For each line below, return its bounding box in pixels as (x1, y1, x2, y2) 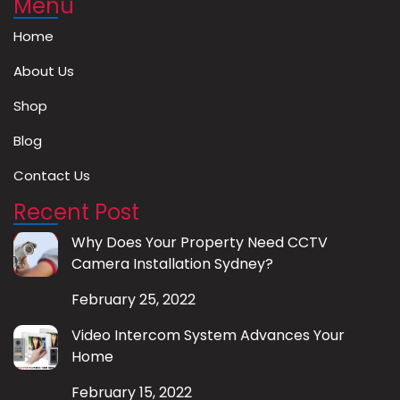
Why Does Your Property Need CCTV (71, 231, 328, 253)
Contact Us (13, 165, 90, 185)
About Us (13, 61, 74, 80)
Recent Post (13, 196, 139, 227)
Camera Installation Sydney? (71, 253, 273, 274)
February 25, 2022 (71, 288, 196, 310)
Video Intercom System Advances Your (71, 324, 345, 346)
